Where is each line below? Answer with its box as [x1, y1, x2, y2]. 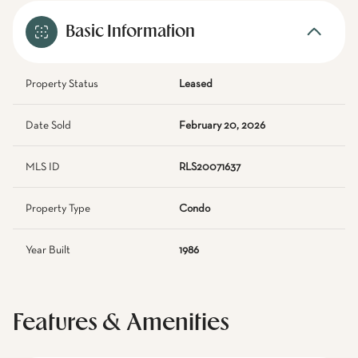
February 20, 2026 [179, 120, 265, 131]
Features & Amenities [13, 312, 229, 334]
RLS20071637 [179, 161, 241, 173]
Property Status [26, 78, 98, 89]
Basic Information [66, 24, 195, 40]
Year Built [26, 245, 70, 256]
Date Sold [26, 120, 71, 131]
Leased [179, 78, 213, 89]
